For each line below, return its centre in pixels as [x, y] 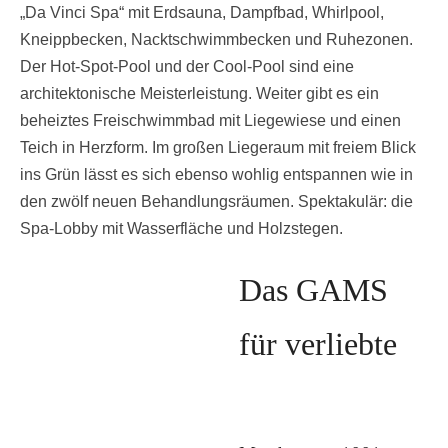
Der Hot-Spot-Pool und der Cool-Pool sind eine [187, 66]
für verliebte [318, 343]
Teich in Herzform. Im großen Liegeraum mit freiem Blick [218, 147]
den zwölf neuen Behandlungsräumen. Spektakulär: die [216, 201]
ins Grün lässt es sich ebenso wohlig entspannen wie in [216, 174]
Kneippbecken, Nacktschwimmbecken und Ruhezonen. [216, 39]
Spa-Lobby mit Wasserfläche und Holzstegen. [181, 228]
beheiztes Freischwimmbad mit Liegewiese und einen [210, 120]
